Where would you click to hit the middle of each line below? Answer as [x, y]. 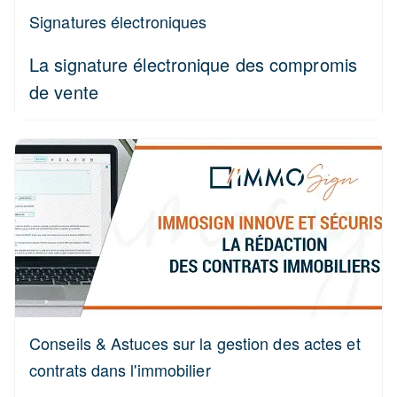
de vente [64, 92]
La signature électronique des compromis [193, 64]
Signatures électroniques [118, 21]
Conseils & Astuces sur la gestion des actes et [195, 343]
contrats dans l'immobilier [120, 370]
